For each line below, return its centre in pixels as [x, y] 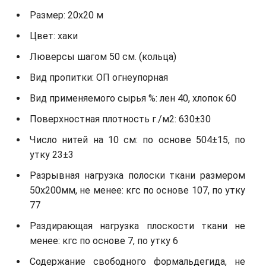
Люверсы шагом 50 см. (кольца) [103, 56]
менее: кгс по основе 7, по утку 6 [104, 240]
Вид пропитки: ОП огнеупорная [99, 77]
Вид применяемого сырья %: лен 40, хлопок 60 [133, 98]
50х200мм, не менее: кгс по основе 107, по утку [137, 190]
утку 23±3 [52, 154]
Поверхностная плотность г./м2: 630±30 [120, 119]
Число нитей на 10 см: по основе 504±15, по [137, 140]
